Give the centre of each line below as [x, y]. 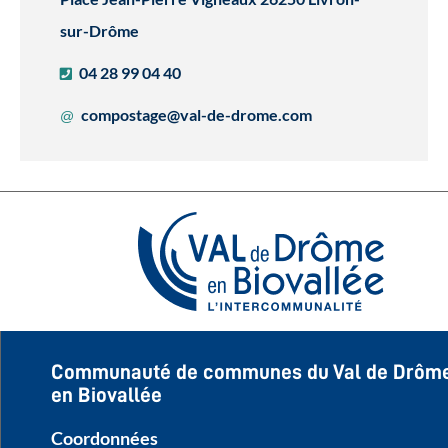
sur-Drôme [99, 30]
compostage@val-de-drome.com [196, 114]
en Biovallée [106, 395]
